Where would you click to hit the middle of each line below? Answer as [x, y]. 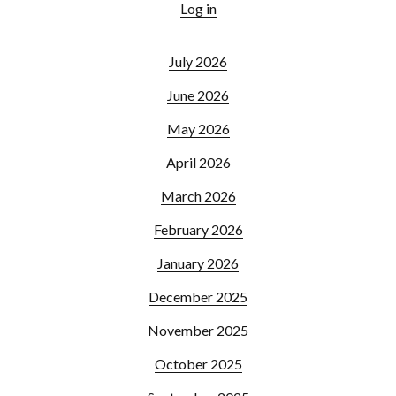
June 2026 [198, 95]
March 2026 [198, 195]
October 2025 [198, 363]
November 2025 [198, 330]
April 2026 [198, 162]
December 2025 [198, 296]
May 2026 [198, 128]
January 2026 [198, 263]
